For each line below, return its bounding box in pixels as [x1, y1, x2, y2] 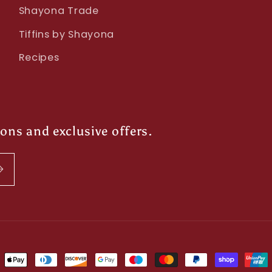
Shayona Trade [18, 4, 99, 18]
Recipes [18, 50, 59, 65]
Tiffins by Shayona [18, 27, 115, 41]
